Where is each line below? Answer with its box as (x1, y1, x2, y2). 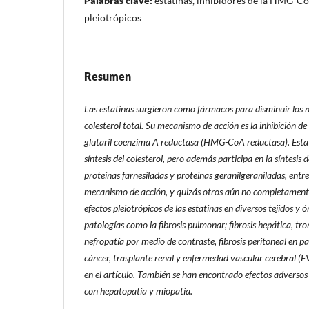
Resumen (84, 69, 131, 83)
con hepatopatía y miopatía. (84, 284, 192, 297)
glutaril (84, 135, 114, 148)
